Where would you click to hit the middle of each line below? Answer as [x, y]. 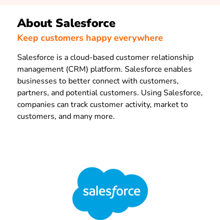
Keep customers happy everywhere [90, 38]
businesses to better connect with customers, [98, 81]
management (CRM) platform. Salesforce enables [105, 69]
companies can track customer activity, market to [103, 105]
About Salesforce [66, 23]
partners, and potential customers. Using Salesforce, [110, 93]
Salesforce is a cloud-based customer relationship [105, 58]
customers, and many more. [66, 117]
